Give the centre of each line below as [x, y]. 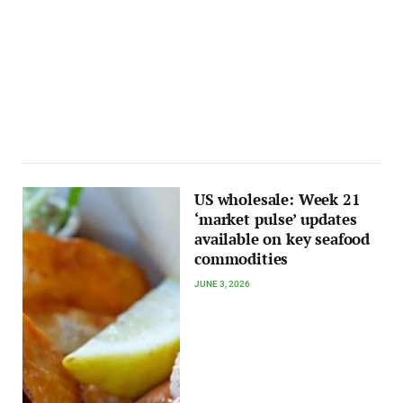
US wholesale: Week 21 [278, 200]
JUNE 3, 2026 [223, 284]
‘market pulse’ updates [276, 220]
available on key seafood [282, 240]
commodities [242, 260]
